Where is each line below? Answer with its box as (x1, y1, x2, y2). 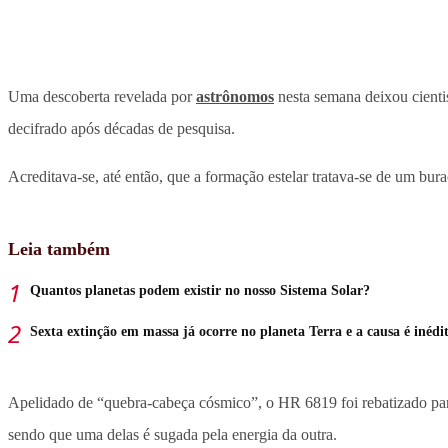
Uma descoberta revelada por (8, 88, 196, 106)
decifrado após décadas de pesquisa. (8, 120, 235, 138)
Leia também (8, 239, 110, 260)
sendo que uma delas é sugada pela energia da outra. (8, 426, 337, 444)
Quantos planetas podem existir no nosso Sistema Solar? (30, 283, 370, 299)
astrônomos (196, 88, 274, 106)
